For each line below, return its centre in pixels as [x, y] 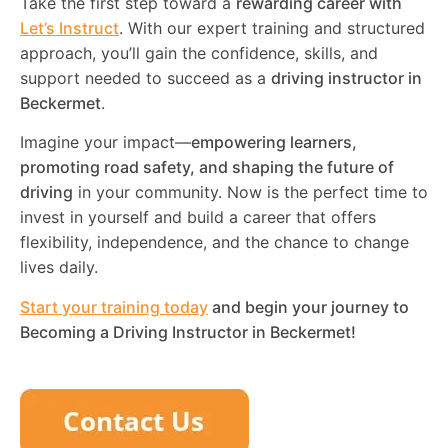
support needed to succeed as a [145, 77]
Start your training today [114, 306]
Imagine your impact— [105, 142]
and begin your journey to [308, 306]
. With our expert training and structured [272, 27]
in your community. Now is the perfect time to [250, 192]
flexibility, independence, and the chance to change [214, 242]
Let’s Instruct [69, 27]
